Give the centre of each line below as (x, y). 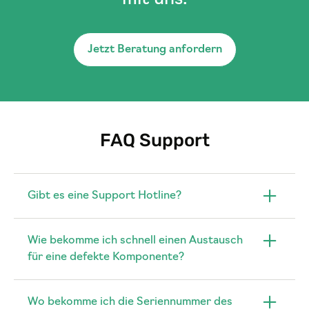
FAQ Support (154, 141)
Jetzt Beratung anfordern (154, 50)
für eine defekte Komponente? (106, 258)
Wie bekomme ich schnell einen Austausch (135, 241)
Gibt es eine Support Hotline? (104, 196)
